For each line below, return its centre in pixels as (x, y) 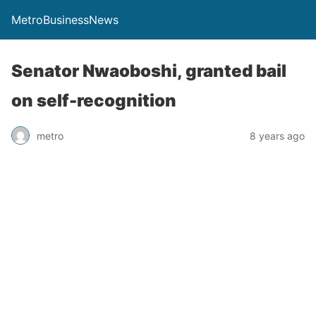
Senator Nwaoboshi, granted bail (149, 71)
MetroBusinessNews (65, 20)
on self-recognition (94, 101)
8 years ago (277, 135)
